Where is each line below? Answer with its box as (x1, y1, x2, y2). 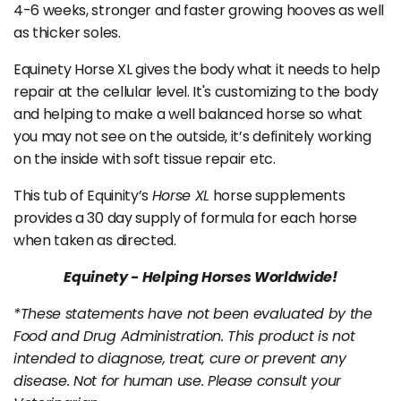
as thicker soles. (13, 22, 121, 44)
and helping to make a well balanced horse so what (13, 104, 363, 125)
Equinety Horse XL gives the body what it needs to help (13, 59, 380, 81)
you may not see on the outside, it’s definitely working (13, 126, 371, 148)
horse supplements (212, 185, 346, 207)
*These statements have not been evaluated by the (13, 303, 372, 325)
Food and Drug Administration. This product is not (13, 326, 355, 347)
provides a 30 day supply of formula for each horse (13, 208, 357, 229)
